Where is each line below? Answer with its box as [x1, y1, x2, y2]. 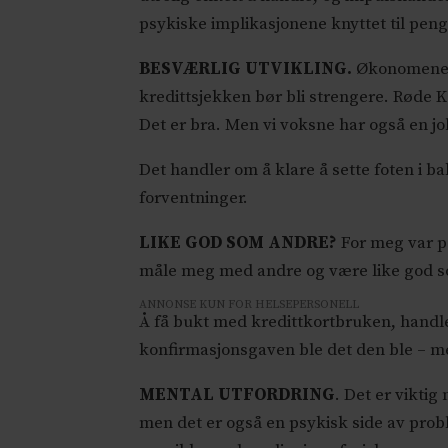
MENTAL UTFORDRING [139, 384, 336, 407]
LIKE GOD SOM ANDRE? [139, 232, 338, 255]
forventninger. [139, 187, 249, 210]
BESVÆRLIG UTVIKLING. [139, 58, 353, 81]
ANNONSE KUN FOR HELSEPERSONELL [139, 297, 360, 313]
